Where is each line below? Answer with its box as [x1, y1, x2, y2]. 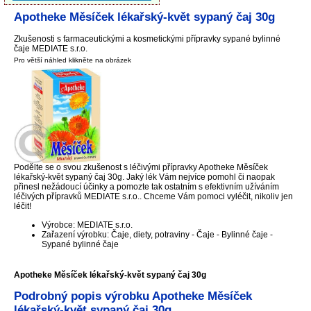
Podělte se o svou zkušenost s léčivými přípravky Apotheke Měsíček [13, 162, 268, 173]
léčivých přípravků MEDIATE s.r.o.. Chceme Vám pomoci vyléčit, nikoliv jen [13, 192, 293, 202]
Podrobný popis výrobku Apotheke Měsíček [13, 289, 252, 303]
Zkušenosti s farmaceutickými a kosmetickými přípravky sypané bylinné [13, 34, 280, 44]
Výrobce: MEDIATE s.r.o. [41, 219, 133, 230]
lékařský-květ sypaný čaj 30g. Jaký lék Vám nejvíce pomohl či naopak [13, 172, 275, 183]
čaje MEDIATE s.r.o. [13, 44, 87, 54]
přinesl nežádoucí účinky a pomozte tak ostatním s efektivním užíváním [13, 182, 279, 192]
